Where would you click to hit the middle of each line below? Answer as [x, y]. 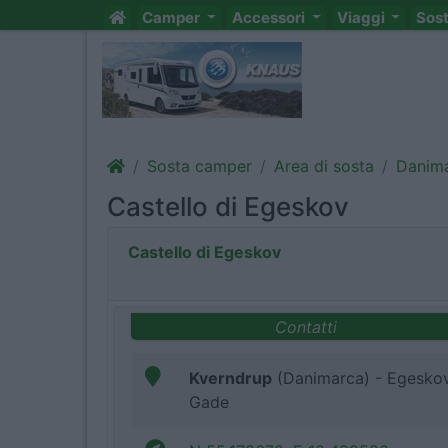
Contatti [305, 326]
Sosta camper [199, 166]
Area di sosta [324, 166]
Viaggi [362, 17]
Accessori [269, 17]
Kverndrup [230, 378]
